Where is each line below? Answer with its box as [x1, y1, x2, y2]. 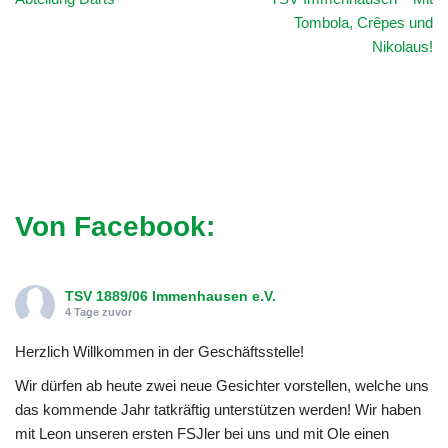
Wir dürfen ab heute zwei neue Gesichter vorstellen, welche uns [15, 376, 429, 394]
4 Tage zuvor [65, 305, 132, 318]
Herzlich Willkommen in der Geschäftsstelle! [15, 342, 304, 360]
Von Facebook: [15, 210, 215, 242]
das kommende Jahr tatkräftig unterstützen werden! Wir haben [15, 400, 421, 418]
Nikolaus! [372, 37, 433, 55]
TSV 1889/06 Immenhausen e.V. [65, 287, 276, 304]
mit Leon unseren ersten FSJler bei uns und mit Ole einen [15, 424, 389, 442]
